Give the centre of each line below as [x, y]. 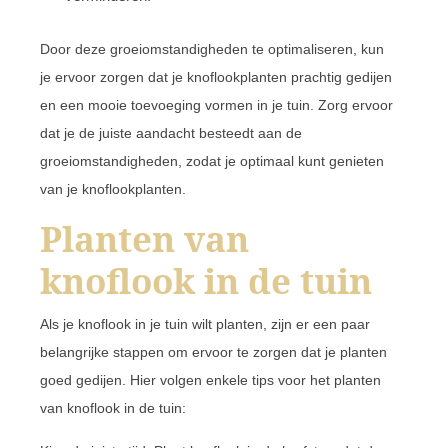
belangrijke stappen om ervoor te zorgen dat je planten [213, 351]
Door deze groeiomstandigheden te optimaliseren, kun [212, 48]
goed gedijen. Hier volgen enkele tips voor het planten [210, 379]
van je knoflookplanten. [113, 188]
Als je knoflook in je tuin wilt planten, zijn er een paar [205, 323]
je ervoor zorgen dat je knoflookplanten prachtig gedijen [216, 76]
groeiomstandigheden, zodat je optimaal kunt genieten [212, 160]
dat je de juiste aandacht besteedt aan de [171, 132]
